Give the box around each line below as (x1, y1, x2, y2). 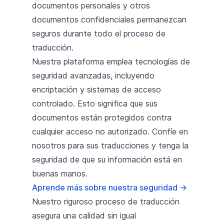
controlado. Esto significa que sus (32, 98, 157, 108)
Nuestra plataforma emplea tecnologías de (32, 56, 190, 66)
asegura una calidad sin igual (32, 210, 136, 220)
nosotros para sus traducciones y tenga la (32, 140, 188, 150)
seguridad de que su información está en (32, 154, 182, 164)
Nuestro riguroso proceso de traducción (32, 196, 179, 206)
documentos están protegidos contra (32, 112, 171, 122)
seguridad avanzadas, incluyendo (32, 70, 154, 80)
